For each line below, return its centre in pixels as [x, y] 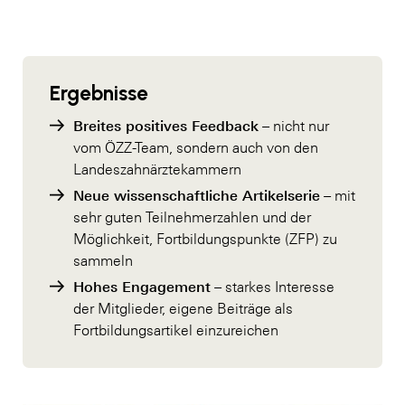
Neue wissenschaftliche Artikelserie [197, 195]
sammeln [103, 260]
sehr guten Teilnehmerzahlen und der [192, 217]
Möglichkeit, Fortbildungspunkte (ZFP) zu [205, 238]
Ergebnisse [99, 93]
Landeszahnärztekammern [157, 169]
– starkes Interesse [273, 286]
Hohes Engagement [142, 286]
